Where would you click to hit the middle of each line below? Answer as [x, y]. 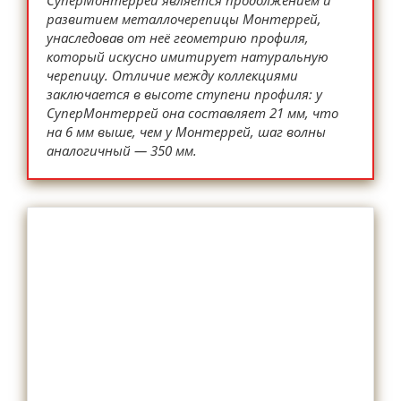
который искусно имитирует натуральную [188, 56]
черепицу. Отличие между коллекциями [172, 75]
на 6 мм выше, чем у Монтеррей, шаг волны [186, 132]
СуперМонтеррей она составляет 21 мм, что [192, 113]
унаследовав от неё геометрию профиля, [178, 38]
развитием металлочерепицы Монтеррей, [184, 19]
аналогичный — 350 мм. [122, 150]
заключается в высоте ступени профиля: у [184, 94]
